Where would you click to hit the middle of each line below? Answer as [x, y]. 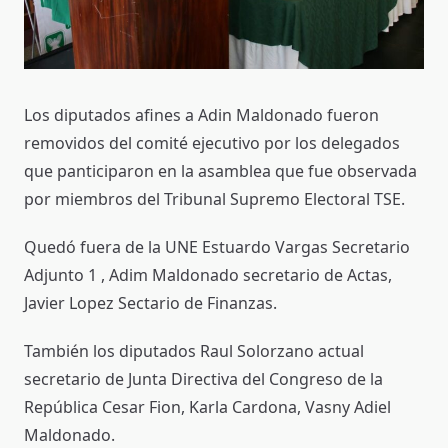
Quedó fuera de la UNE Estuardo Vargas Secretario [217, 246]
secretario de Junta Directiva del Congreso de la [203, 378]
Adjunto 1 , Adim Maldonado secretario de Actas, [208, 274]
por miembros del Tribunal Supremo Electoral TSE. [214, 198]
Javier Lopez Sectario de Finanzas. [150, 302]
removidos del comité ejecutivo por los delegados [212, 142]
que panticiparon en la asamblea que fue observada [220, 170]
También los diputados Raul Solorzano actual [194, 350]
